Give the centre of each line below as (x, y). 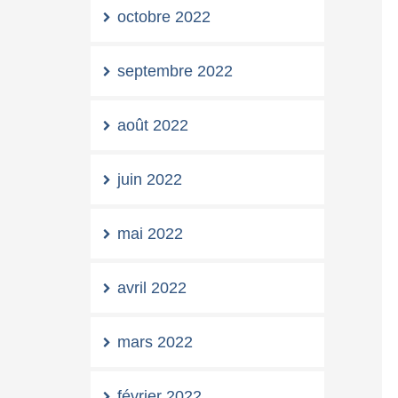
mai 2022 (150, 234)
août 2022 (153, 125)
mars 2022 (155, 342)
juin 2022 (150, 179)
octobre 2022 (164, 17)
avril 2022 (152, 288)
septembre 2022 (175, 71)
